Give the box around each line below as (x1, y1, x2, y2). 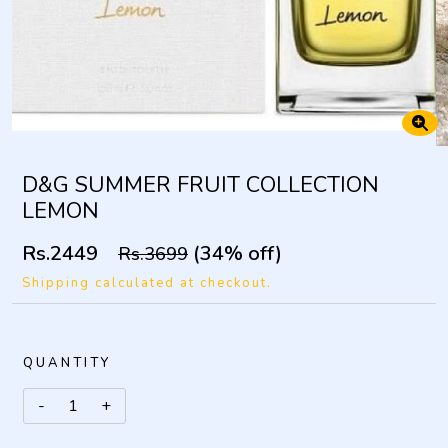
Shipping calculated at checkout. (22, 274, 272, 292)
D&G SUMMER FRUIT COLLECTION (22, 170, 379, 200)
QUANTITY (23, 354, 111, 372)
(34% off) (188, 240, 282, 267)
